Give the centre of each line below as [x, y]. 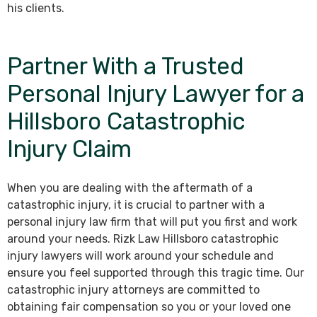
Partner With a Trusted [126, 66]
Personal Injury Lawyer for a [156, 94]
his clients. [36, 8]
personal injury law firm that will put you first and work [152, 222]
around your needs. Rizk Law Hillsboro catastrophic [143, 239]
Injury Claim [69, 149]
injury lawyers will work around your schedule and [140, 256]
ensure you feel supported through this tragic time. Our [156, 273]
